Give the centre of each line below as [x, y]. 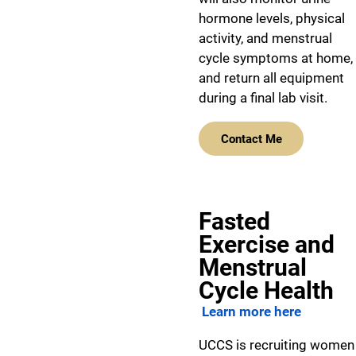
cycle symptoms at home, [276, 58]
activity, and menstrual [265, 38]
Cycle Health [266, 290]
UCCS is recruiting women [277, 345]
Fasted [234, 221]
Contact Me [251, 139]
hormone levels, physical [272, 18]
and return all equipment [271, 78]
